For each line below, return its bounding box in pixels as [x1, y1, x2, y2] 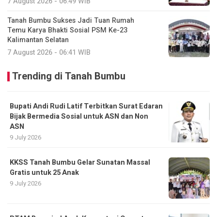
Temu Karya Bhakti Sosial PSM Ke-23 [7, 25, 127, 35]
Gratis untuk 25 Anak [10, 167, 79, 178]
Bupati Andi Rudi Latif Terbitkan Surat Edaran [10, 101, 163, 111]
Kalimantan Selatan [7, 34, 69, 45]
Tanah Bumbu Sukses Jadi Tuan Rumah [7, 15, 134, 26]
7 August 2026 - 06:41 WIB [7, 47, 91, 58]
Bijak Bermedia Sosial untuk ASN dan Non [10, 111, 148, 122]
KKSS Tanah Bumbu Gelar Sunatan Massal [10, 157, 150, 168]
